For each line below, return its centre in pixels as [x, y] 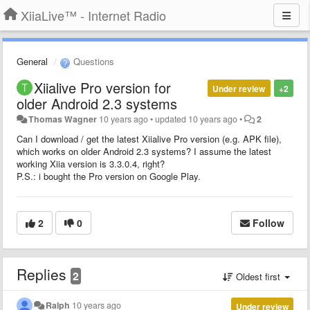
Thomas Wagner [63, 119]
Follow [268, 222]
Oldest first [258, 276]
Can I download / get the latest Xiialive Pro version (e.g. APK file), [149, 138]
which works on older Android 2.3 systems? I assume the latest [144, 151]
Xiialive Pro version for [102, 87]
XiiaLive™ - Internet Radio [93, 15]
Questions [92, 61]
